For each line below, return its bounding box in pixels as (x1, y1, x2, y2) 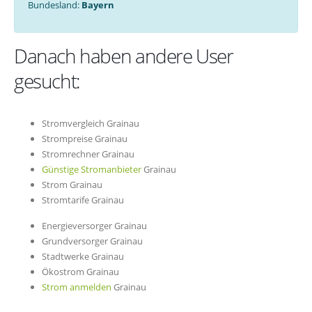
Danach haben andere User (14, 42, 233, 70)
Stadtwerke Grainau (42, 250, 124, 263)
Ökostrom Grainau (42, 265, 119, 278)
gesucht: (14, 68, 80, 95)
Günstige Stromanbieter (42, 163, 141, 176)
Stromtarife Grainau (42, 194, 124, 207)
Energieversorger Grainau (42, 219, 147, 232)
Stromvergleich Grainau (42, 117, 139, 130)
